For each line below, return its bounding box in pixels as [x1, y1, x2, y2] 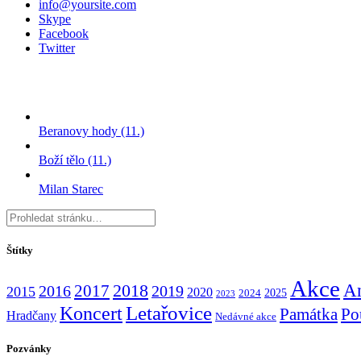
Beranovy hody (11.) [39, 124, 144, 139]
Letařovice [126, 301, 212, 324]
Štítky [6, 244, 33, 257]
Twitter [39, 41, 75, 56]
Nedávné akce [215, 309, 276, 322]
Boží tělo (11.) [39, 153, 111, 168]
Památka [280, 304, 338, 324]
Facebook [39, 27, 89, 41]
